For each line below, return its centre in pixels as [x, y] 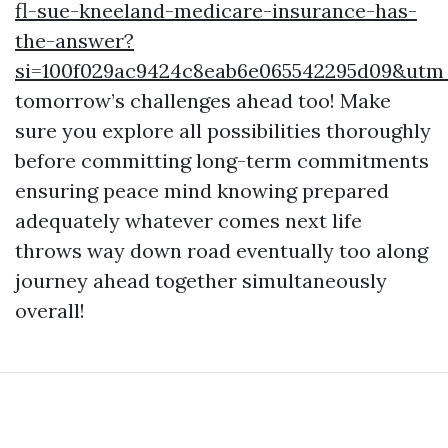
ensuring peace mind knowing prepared [202, 190]
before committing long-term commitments [222, 160]
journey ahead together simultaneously [201, 280]
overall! [50, 310]
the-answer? [74, 40]
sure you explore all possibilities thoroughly [223, 130]
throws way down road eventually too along [221, 250]
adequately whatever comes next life [188, 220]
